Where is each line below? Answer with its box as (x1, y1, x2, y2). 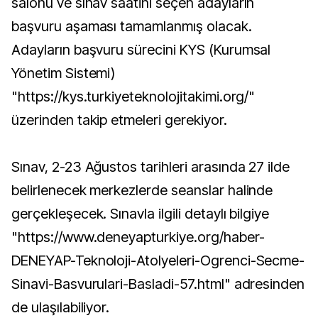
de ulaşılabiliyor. (11, 298, 110, 316)
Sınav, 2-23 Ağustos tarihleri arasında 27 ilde (11, 158, 290, 175)
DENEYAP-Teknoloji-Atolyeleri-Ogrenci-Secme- (11, 251, 305, 269)
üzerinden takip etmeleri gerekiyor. (11, 111, 227, 128)
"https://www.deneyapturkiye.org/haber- (11, 228, 265, 246)
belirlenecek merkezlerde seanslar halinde (11, 181, 273, 199)
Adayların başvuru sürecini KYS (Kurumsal (11, 40, 271, 58)
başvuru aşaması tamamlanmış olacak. (11, 17, 252, 35)
